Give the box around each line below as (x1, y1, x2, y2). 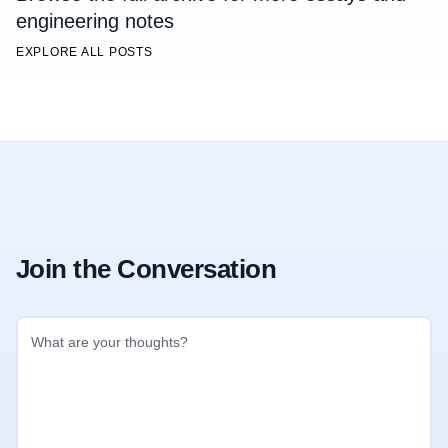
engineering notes (16, 9, 174, 32)
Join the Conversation (16, 254, 277, 283)
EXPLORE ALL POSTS (16, 44, 153, 59)
